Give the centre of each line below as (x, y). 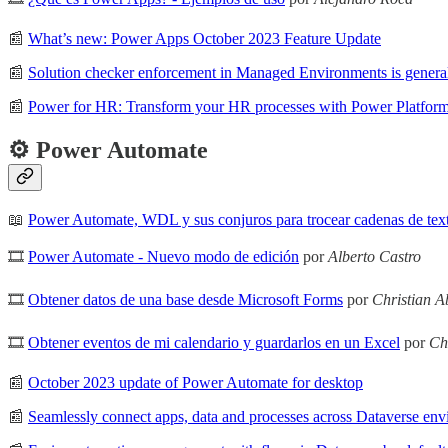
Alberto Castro (374, 257)
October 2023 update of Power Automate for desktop (195, 383)
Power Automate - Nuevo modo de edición (163, 257)
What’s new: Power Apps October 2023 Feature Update (204, 39)
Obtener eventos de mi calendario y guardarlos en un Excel (214, 343)
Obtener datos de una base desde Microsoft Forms (185, 300)
